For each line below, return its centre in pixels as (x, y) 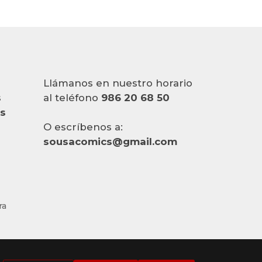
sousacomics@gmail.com (110, 141)
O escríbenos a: (83, 127)
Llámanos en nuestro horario (118, 83)
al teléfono (72, 97)
